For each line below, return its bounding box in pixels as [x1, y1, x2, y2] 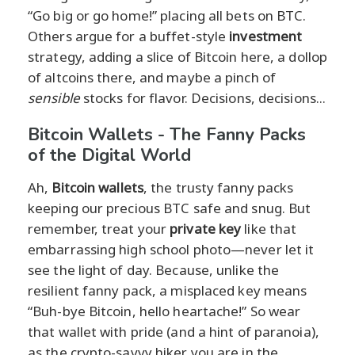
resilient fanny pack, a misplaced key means [28, 281, 307, 300]
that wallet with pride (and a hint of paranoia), [28, 322, 319, 341]
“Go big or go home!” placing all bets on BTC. [28, 6, 307, 25]
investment [229, 26, 303, 45]
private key [170, 219, 242, 238]
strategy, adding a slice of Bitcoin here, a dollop [28, 47, 328, 66]
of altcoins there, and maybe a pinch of [28, 67, 276, 86]
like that [241, 219, 297, 238]
